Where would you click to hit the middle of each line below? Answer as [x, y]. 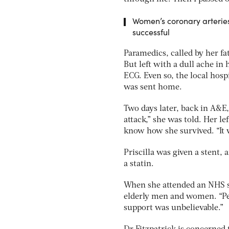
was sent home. [153, 87]
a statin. [139, 164]
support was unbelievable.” [174, 208]
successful [151, 32]
